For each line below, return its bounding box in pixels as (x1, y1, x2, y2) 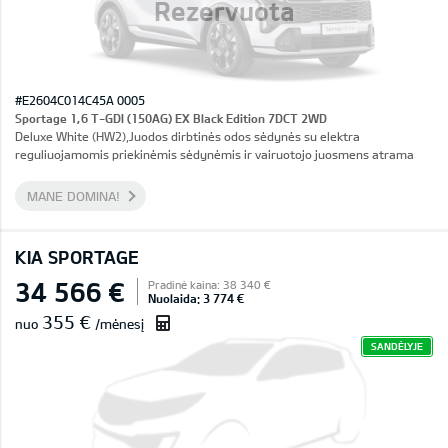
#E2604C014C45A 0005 (15, 93, 145, 107)
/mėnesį (91, 316, 144, 332)
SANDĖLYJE (371, 340, 423, 352)
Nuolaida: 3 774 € (148, 291, 244, 305)
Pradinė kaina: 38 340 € (148, 278, 270, 291)
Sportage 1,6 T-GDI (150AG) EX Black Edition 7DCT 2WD (15, 111, 327, 125)
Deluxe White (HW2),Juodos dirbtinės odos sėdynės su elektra (15, 129, 360, 143)
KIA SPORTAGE (15, 246, 139, 268)
